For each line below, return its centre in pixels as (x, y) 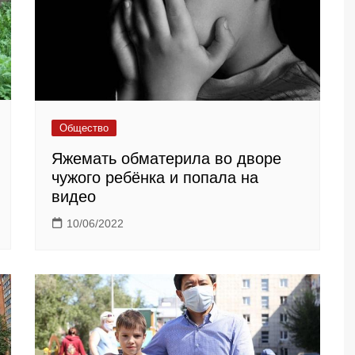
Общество (84, 128)
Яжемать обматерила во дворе (166, 158)
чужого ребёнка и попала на (155, 177)
